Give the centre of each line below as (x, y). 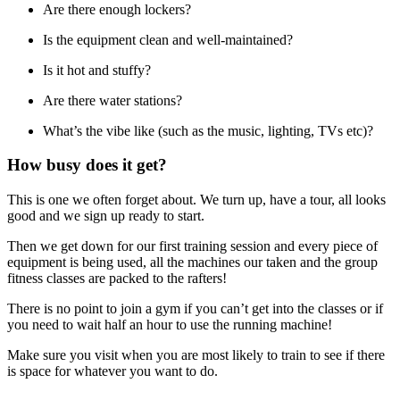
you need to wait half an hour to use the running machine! (170, 325)
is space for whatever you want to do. (112, 371)
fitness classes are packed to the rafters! (117, 279)
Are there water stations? (112, 100)
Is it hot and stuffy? (97, 70)
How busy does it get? (87, 165)
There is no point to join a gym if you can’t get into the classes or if (195, 309)
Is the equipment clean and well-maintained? (168, 39)
